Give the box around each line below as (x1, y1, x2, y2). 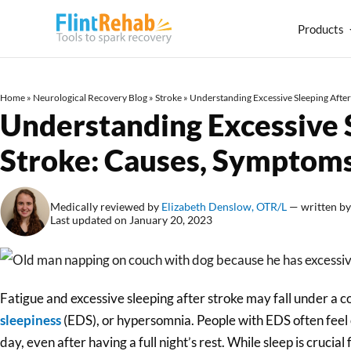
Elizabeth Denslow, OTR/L (161, 199, 289, 213)
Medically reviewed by (50, 199, 161, 213)
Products (297, 21, 344, 36)
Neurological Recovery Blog (33, 92, 147, 104)
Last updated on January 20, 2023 (50, 212, 212, 226)
